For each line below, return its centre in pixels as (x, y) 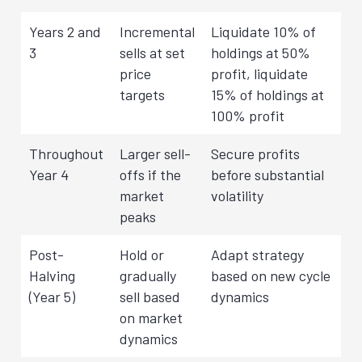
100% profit (248, 115)
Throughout (66, 153)
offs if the (150, 174)
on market (151, 317)
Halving (52, 275)
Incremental (157, 31)
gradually (148, 275)
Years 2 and (65, 31)
